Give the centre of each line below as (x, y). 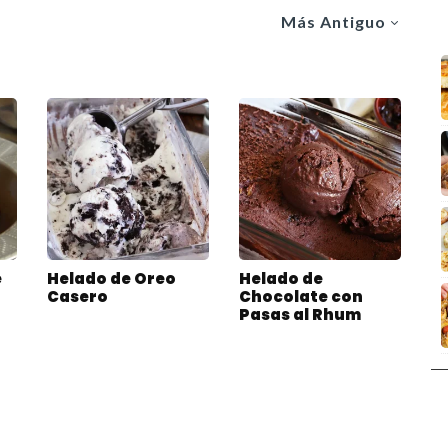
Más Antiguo (334, 21)
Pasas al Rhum (299, 315)
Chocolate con (300, 297)
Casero (77, 297)
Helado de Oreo (111, 279)
